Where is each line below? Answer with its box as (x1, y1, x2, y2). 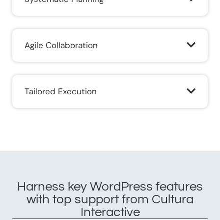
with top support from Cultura (27, 193, 193, 206)
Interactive (80, 206, 140, 219)
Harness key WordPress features (17, 180, 203, 193)
